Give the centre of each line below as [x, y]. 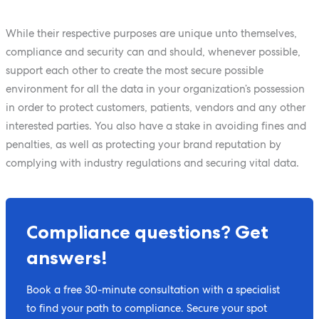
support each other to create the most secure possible [134, 70]
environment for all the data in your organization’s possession [155, 88]
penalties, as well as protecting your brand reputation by [143, 144]
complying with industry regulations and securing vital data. [152, 162]
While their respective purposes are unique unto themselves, [151, 33]
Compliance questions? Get [148, 232]
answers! [67, 257]
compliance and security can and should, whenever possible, [153, 51]
